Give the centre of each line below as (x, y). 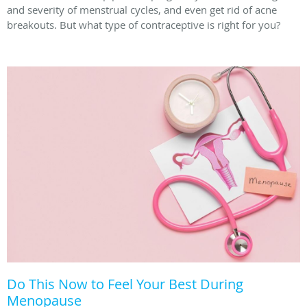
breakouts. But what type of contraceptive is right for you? (144, 24)
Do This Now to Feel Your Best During (125, 284)
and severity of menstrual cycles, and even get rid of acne (142, 9)
